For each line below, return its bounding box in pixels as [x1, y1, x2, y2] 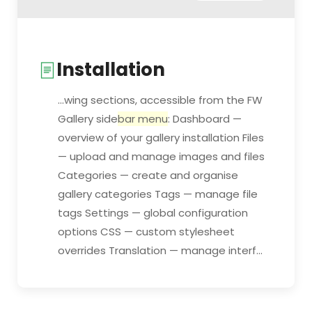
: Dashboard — [168, 111, 242, 126]
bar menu [118, 111, 168, 126]
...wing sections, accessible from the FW [58, 93, 263, 107]
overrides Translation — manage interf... [58, 243, 263, 258]
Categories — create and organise [58, 168, 238, 182]
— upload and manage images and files [58, 149, 265, 164]
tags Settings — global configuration [58, 205, 248, 220]
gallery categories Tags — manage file [58, 187, 258, 201]
